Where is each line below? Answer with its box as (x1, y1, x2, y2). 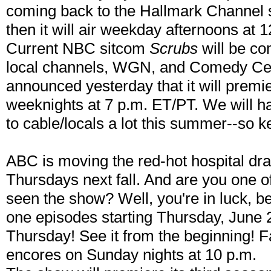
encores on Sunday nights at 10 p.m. (6, 246, 256, 264)
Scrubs (149, 39, 198, 58)
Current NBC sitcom (6, 39, 149, 58)
